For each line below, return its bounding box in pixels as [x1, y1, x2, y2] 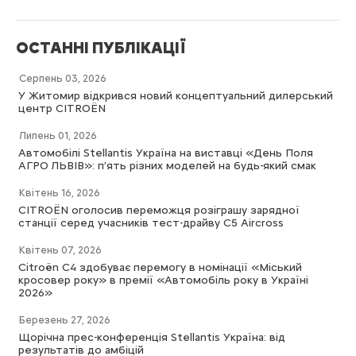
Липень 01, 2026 [19, 129, 97, 141]
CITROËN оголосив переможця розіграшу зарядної [18, 203, 300, 217]
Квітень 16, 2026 [19, 186, 100, 199]
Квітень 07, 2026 [19, 243, 102, 256]
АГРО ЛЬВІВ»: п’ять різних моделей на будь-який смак [18, 158, 316, 172]
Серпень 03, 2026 [19, 72, 106, 84]
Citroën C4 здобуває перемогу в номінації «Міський [18, 260, 302, 274]
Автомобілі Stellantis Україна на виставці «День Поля [18, 145, 313, 160]
